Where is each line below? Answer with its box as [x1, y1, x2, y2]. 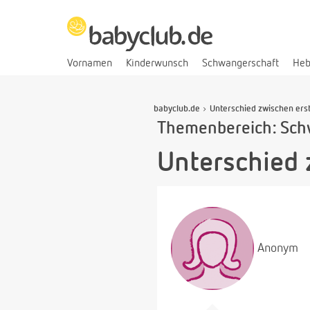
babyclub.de [154, 104, 200, 113]
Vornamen [67, 57, 112, 69]
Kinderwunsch [126, 57, 188, 69]
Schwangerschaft [202, 57, 279, 69]
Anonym [257, 241, 298, 255]
